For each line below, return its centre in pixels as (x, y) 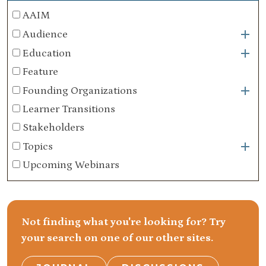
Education (47, 53)
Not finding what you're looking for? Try (123, 222)
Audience (45, 34)
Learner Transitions (69, 109)
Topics (38, 146)
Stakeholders (53, 128)
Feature (40, 72)
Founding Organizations (80, 91)
